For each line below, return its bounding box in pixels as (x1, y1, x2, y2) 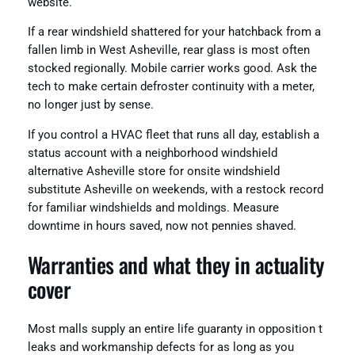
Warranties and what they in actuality (27, 249, 324, 281)
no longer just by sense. (27, 98, 154, 113)
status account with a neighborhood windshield (27, 146, 277, 160)
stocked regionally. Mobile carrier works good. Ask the (27, 62, 317, 76)
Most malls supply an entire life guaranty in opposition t (27, 322, 323, 336)
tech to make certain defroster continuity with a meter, (27, 80, 315, 94)
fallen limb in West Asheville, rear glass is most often (27, 44, 310, 58)
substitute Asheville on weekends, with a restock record (27, 182, 323, 197)
